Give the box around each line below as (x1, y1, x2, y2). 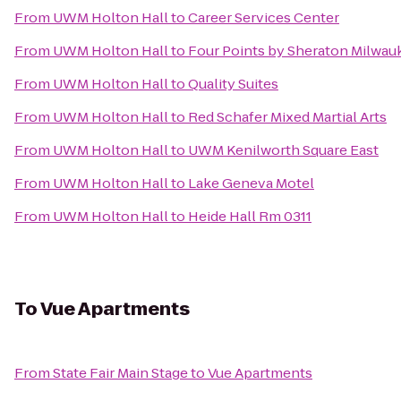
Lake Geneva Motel (188, 174, 314, 192)
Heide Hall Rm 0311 (188, 207, 311, 226)
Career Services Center (188, 8, 339, 27)
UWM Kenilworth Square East (188, 141, 379, 159)
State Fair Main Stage (53, 363, 188, 382)
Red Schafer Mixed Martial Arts (188, 107, 387, 126)
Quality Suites (188, 74, 278, 93)
